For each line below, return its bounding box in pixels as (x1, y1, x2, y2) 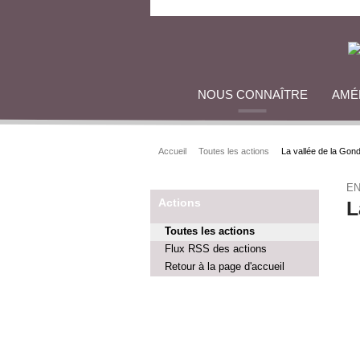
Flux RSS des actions (165, 243, 267, 255)
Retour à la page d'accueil (165, 260, 284, 272)
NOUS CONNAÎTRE (197, 88, 308, 101)
